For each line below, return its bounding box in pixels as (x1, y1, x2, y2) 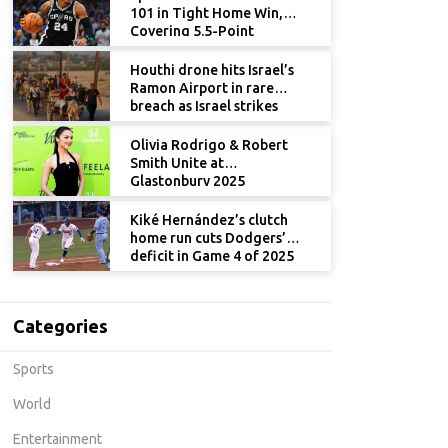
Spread (130, 41, 177, 57)
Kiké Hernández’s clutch (130, 212, 288, 228)
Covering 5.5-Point (130, 23, 254, 39)
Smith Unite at (130, 155, 224, 171)
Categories (13, 316, 108, 336)
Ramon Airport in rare (130, 80, 274, 96)
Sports (13, 361, 54, 377)
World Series (130, 266, 214, 282)
